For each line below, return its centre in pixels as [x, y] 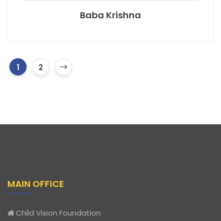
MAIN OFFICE [36, 184]
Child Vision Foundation [58, 213]
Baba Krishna [110, 15]
